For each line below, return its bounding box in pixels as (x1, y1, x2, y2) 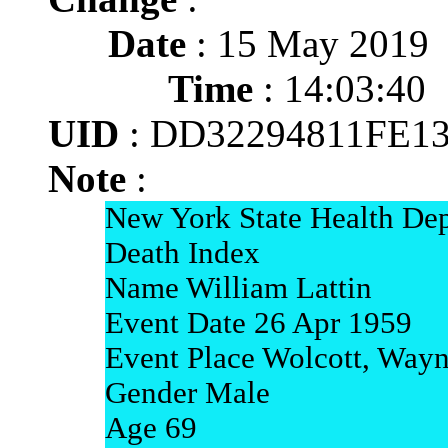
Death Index (104, 236, 260, 270)
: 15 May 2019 (186, 22, 429, 65)
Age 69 (104, 411, 197, 445)
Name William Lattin (104, 271, 372, 305)
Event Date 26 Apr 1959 (104, 306, 412, 340)
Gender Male (104, 376, 270, 410)
